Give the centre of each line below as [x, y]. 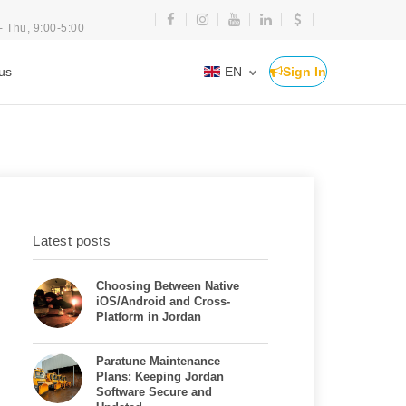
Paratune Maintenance [158, 361]
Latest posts [72, 241]
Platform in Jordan [149, 317]
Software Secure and [154, 392]
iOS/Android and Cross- [163, 301]
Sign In [304, 72]
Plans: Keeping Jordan [160, 377]
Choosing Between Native [168, 286]
